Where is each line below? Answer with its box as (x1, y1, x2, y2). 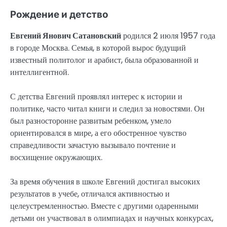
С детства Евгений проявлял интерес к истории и (10, 91, 182, 103)
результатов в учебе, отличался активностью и (10, 188, 170, 200)
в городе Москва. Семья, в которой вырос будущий (10, 42, 186, 54)
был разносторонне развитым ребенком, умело (10, 115, 171, 127)
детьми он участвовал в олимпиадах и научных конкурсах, (10, 212, 213, 224)
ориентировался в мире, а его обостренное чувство (10, 127, 186, 139)
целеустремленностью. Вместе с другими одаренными (10, 200, 199, 212)
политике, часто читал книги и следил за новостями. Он (10, 103, 205, 115)
